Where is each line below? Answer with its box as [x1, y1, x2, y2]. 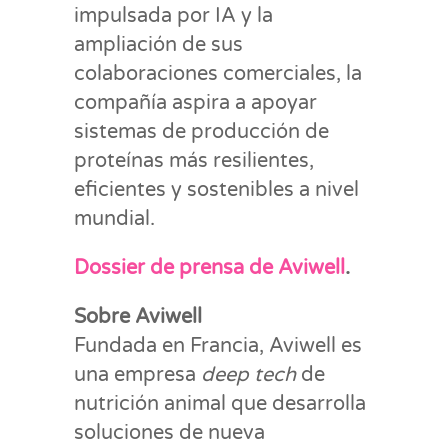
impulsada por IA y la [74, 3, 273, 28]
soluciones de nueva [74, 420, 265, 445]
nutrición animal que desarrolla [74, 391, 366, 416]
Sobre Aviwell [74, 304, 202, 329]
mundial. [74, 206, 155, 231]
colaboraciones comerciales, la [74, 61, 362, 86]
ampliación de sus [74, 32, 243, 57]
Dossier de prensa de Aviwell [74, 255, 345, 280]
